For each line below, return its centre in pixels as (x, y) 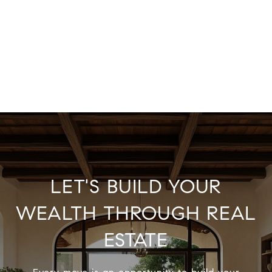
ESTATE (136, 240)
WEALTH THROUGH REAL (136, 213)
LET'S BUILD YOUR (136, 187)
